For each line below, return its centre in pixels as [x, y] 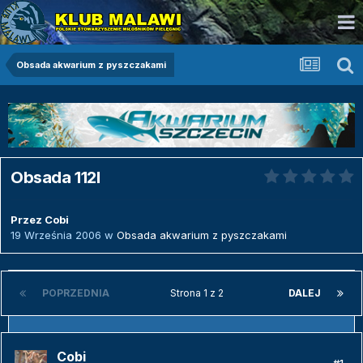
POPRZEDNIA [76, 293]
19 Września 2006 [56, 235]
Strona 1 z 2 [199, 293]
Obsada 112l [56, 177]
